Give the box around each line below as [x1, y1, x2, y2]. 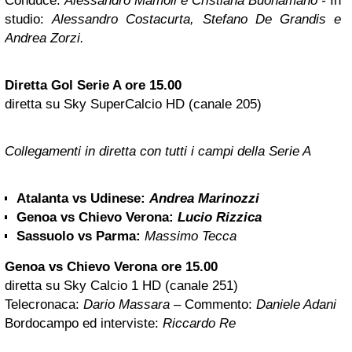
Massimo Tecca [145, 229, 236, 244]
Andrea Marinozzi [149, 191, 259, 207]
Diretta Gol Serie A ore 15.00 [5, 78, 181, 93]
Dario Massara [79, 297, 170, 313]
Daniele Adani [252, 297, 336, 313]
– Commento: [170, 297, 252, 313]
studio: [5, 12, 53, 27]
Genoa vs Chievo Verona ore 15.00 [5, 259, 218, 275]
